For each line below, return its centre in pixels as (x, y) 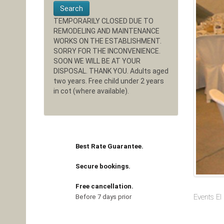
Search (71, 8)
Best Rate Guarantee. (109, 146)
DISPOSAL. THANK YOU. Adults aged (111, 71)
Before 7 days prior (103, 197)
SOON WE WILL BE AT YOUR (97, 61)
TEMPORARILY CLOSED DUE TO (103, 21)
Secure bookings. (103, 166)
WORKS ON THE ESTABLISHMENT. (107, 41)
